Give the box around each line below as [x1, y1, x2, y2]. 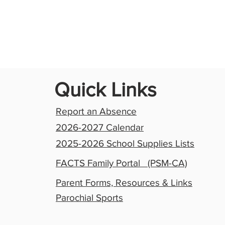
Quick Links [54, 78, 157, 100]
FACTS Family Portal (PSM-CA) [56, 158, 187, 168]
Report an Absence [56, 106, 137, 117]
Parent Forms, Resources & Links [56, 177, 192, 188]
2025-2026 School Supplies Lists [56, 138, 194, 149]
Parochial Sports [56, 192, 123, 203]
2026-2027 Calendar [56, 122, 144, 133]
